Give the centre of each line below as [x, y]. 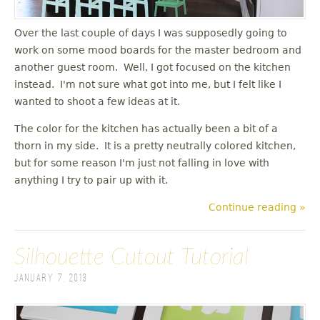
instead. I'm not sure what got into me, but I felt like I [148, 85]
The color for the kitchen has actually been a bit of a [146, 129]
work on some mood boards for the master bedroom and [158, 50]
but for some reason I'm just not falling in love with [142, 163]
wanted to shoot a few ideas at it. [97, 102]
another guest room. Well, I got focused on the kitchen [152, 67]
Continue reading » [257, 207]
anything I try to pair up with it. [94, 180]
